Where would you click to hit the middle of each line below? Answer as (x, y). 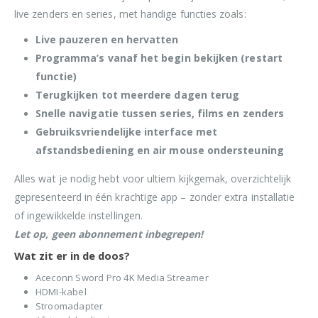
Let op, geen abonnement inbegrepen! (109, 234)
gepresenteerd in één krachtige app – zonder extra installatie (155, 197)
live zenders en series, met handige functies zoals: (130, 13)
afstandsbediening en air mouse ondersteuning (159, 150)
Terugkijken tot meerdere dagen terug (137, 94)
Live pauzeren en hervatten (107, 39)
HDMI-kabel (61, 292)
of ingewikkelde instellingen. (79, 216)
